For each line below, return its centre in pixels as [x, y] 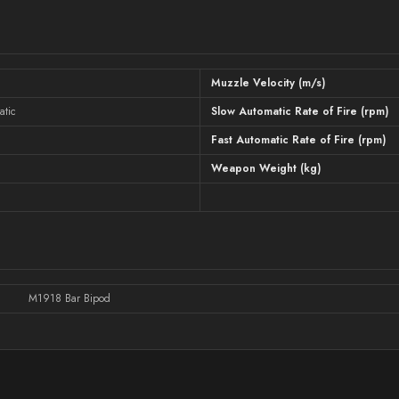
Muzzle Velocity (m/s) [269, 83]
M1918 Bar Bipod [69, 298]
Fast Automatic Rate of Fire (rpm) [299, 140]
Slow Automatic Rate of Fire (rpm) [300, 111]
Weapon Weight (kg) [266, 168]
